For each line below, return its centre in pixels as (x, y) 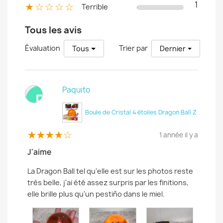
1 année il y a (179, 135)
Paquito (76, 90)
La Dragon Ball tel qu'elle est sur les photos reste (110, 171)
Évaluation (43, 48)
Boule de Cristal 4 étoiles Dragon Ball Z (141, 112)
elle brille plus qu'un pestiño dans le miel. (96, 194)
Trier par (133, 48)
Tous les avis (53, 30)
